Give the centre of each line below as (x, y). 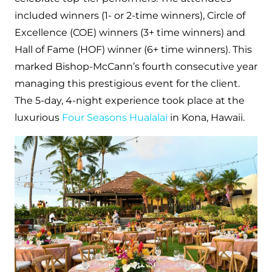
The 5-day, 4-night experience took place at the (130, 101)
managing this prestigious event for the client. (127, 84)
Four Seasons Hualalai (115, 118)
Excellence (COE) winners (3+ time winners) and (130, 33)
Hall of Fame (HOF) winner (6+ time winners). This (133, 50)
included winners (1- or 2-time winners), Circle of (130, 16)
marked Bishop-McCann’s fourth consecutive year (136, 67)
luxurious (38, 118)
